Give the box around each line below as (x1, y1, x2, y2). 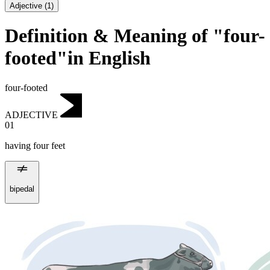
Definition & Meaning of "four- (5, 25, 265, 47)
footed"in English (5, 47, 151, 69)
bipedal (10, 184, 34, 194)
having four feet (5, 140, 65, 151)
